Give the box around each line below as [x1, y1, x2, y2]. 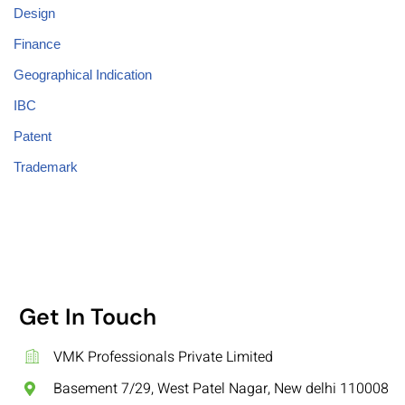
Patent [14, 128, 52, 145]
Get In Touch [19, 301, 156, 332]
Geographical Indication [14, 67, 152, 83]
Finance [14, 36, 61, 52]
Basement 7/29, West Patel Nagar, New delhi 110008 [53, 377, 389, 400]
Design [14, 5, 55, 22]
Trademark [14, 159, 78, 175]
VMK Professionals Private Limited [53, 346, 273, 369]
